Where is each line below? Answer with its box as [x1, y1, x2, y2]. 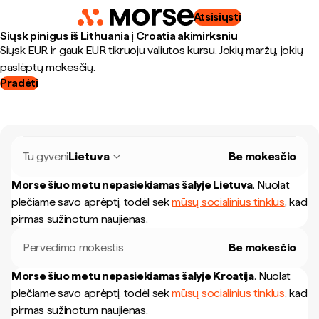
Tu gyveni [23, 150, 69, 163]
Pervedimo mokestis [23, 241, 124, 254]
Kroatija [213, 269, 254, 283]
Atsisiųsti [193, 10, 241, 23]
